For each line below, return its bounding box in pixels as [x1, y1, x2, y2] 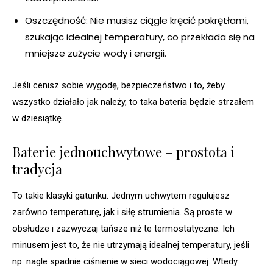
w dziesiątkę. [12, 113, 63, 124]
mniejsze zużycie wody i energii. [25, 47, 166, 60]
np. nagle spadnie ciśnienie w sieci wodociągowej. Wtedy [12, 256, 238, 268]
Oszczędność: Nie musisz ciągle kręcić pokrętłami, [25, 14, 249, 27]
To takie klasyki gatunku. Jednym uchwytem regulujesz [12, 190, 230, 202]
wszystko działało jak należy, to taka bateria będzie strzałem [12, 96, 254, 108]
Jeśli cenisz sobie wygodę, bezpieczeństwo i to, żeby [12, 80, 225, 91]
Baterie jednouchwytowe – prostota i [12, 143, 235, 161]
